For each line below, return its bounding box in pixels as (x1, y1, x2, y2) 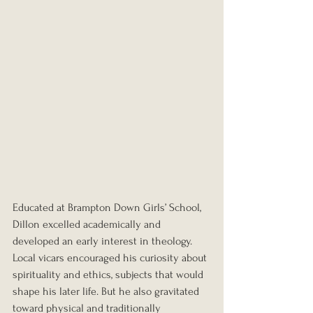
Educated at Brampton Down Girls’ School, (13, 201, 204, 214)
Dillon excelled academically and (13, 217, 163, 231)
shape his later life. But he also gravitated (13, 284, 202, 298)
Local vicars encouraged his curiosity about (13, 251, 210, 264)
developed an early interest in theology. (13, 234, 195, 247)
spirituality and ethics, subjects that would (13, 268, 206, 281)
